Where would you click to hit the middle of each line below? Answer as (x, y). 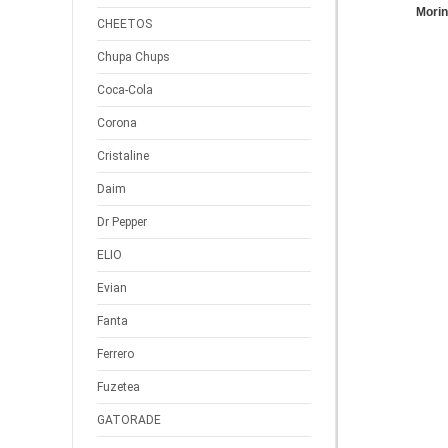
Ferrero (115, 354)
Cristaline (123, 156)
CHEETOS (124, 24)
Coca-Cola (125, 90)
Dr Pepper (122, 222)
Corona (117, 123)
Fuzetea (118, 387)
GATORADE (129, 420)
